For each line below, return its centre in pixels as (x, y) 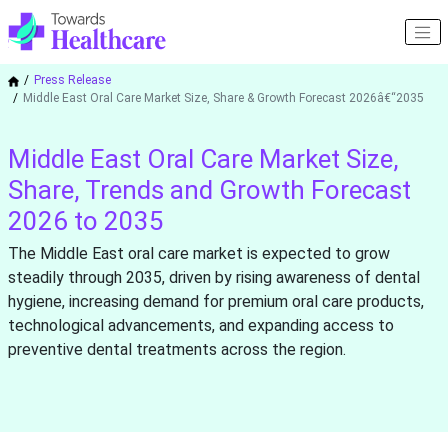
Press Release (72, 80)
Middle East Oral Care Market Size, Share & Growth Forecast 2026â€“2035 (223, 98)
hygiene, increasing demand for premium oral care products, (215, 302)
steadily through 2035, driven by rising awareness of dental (213, 278)
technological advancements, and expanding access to (200, 326)
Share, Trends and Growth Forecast (209, 190)
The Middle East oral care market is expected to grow (198, 254)
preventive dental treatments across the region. (176, 350)
